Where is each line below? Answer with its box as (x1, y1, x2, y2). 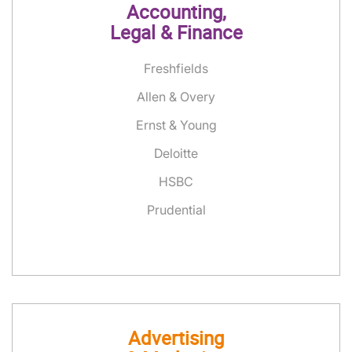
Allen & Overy (137, 89, 215, 104)
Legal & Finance (109, 20, 243, 45)
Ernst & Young (135, 117, 217, 133)
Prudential (146, 202, 206, 218)
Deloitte (154, 145, 198, 161)
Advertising (128, 325, 224, 350)
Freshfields (144, 60, 208, 76)
